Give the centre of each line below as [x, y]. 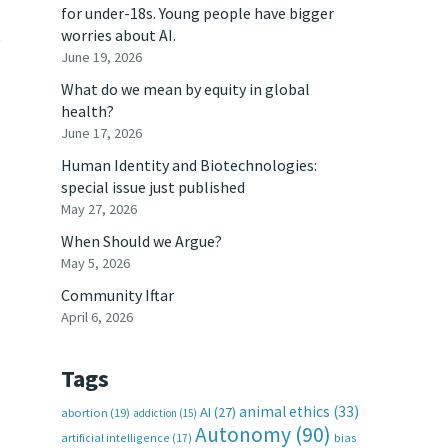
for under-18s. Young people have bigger [197, 13]
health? [87, 111]
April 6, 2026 [97, 317]
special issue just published [153, 187]
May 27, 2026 [99, 209]
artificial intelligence [115, 437]
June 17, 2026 [101, 133]
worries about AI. [118, 35]
